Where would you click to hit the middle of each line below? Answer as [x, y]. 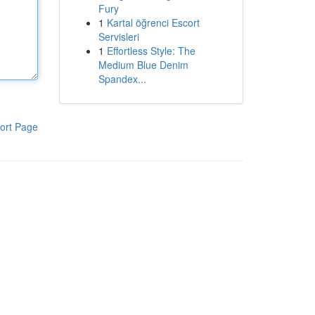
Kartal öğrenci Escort [153, 22]
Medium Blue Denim [143, 65]
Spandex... [122, 79]
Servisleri [118, 37]
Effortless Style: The [151, 51]
